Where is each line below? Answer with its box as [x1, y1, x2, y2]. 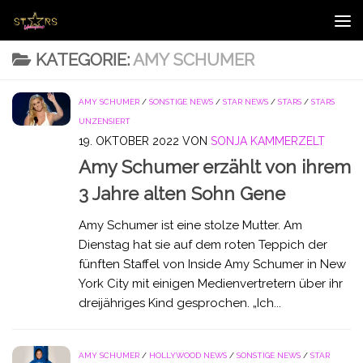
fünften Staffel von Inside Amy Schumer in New [79, 257, 346, 272]
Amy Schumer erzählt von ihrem [79, 156, 351, 178]
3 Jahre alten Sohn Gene [79, 183, 285, 205]
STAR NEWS [223, 97, 268, 106]
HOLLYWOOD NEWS [149, 351, 227, 361]
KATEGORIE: [35, 49, 133, 70]
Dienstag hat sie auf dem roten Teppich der [79, 237, 327, 253]
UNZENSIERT [79, 117, 130, 126]
